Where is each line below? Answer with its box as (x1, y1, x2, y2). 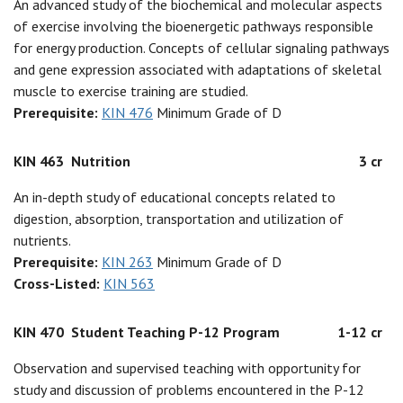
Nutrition (71, 152, 130, 170)
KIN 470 (13, 323, 64, 341)
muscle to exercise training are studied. (13, 82, 248, 100)
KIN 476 (102, 103, 153, 121)
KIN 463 (13, 152, 64, 170)
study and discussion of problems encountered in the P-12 (13, 381, 364, 399)
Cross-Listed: (13, 274, 103, 292)
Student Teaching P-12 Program (71, 323, 280, 341)
